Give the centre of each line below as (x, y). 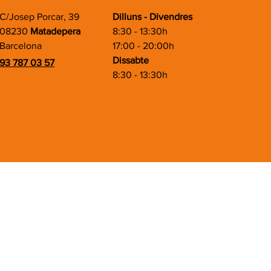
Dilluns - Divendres (152, 17)
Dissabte (131, 60)
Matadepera (55, 31)
